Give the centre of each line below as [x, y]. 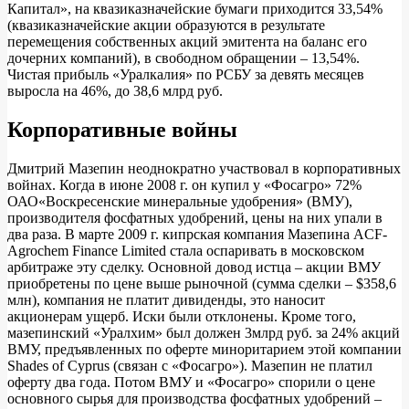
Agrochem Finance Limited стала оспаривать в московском [186, 251]
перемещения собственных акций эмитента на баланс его [187, 42]
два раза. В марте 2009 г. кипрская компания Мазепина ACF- [197, 235]
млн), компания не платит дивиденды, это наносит [166, 300]
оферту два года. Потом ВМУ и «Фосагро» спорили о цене [191, 383]
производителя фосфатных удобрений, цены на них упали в [195, 218]
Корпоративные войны [122, 130]
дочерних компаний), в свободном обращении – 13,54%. [184, 58]
